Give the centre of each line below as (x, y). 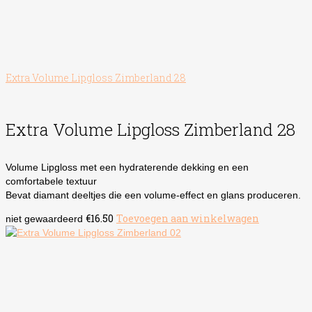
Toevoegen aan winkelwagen (188, 218)
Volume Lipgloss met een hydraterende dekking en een (127, 167)
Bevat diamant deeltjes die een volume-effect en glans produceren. (153, 195)
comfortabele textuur (51, 181)
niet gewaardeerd (44, 218)
